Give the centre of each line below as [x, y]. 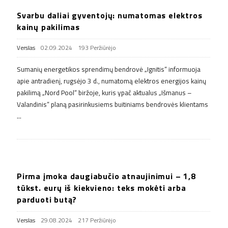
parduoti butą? [47, 199]
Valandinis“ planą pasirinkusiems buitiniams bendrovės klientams [112, 104]
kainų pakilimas [48, 27]
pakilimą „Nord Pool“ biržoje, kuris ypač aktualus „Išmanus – [104, 92]
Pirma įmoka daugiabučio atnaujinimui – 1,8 [106, 176]
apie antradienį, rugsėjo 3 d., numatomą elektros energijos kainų [111, 81]
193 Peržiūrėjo [97, 48]
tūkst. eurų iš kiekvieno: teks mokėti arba [102, 188]
